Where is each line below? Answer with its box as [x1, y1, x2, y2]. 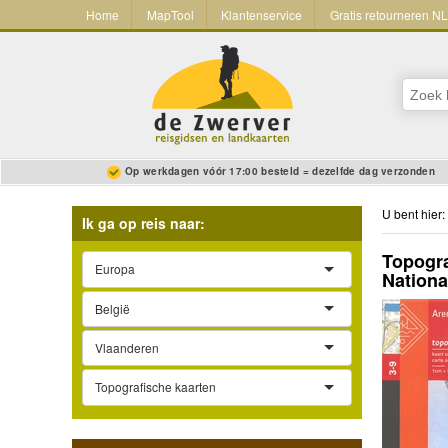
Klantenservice [221, 6, 303, 24]
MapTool [146, 6, 194, 24]
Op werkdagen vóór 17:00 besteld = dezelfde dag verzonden [125, 164, 435, 179]
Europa [95, 260, 135, 278]
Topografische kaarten [95, 378, 216, 396]
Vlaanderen [95, 339, 159, 357]
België [95, 299, 130, 317]
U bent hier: [382, 205, 445, 223]
